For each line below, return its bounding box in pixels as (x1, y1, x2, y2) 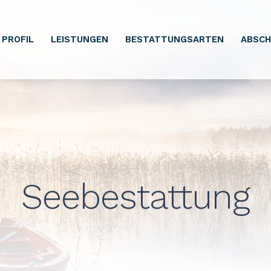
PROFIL (2, 34, 34, 45)
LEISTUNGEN (51, 34, 109, 45)
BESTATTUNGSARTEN (125, 34, 224, 45)
